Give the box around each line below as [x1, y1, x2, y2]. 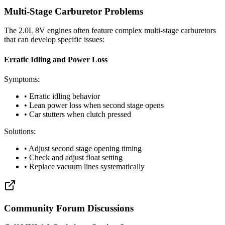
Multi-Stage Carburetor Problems [4, 6, 143, 17]
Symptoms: [4, 74, 40, 83]
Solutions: [4, 127, 36, 136]
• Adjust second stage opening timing [24, 144, 142, 153]
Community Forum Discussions [4, 202, 134, 213]
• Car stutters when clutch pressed [24, 109, 131, 119]
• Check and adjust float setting [24, 153, 123, 162]
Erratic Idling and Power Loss [4, 55, 107, 64]
